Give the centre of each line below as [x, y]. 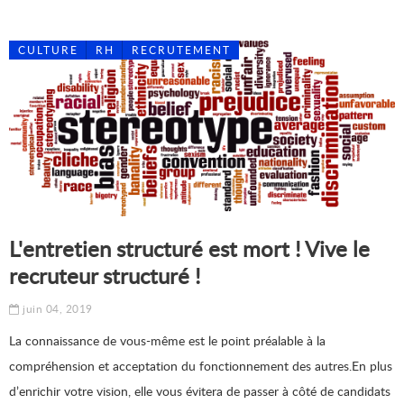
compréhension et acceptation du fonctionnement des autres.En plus [201, 366]
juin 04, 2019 [56, 309]
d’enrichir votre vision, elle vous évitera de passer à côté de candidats [200, 391]
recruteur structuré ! [105, 275]
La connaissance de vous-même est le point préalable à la [167, 340]
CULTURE [48, 50]
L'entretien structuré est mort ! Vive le [189, 248]
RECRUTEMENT [181, 50]
